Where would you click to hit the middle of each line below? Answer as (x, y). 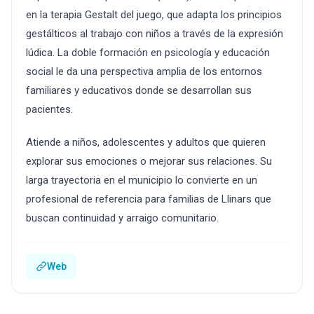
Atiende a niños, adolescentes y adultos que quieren (146, 142)
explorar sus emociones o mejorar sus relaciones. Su (149, 161)
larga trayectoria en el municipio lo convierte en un (142, 180)
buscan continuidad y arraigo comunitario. (122, 218)
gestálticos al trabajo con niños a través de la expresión (155, 34)
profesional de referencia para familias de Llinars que (149, 199)
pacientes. (49, 109)
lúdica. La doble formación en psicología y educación (148, 53)
